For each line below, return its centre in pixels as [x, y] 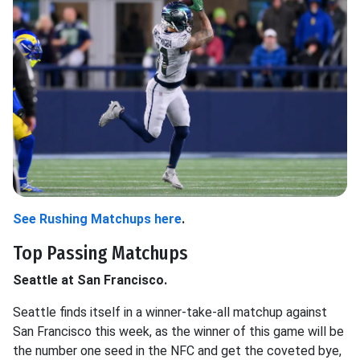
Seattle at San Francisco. [92, 280]
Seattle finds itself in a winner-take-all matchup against [170, 313]
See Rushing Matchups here [97, 219]
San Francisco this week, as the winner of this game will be [178, 332]
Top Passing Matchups [100, 254]
